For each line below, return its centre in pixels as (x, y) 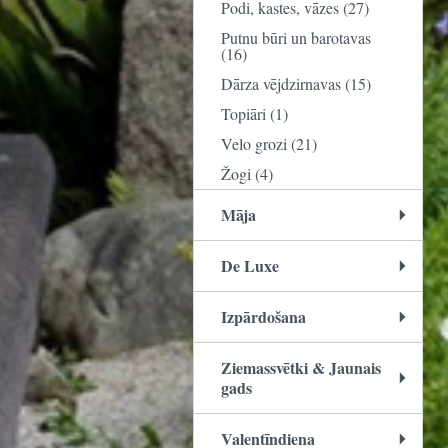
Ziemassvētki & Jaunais (301, 367)
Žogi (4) (247, 173)
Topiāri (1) (254, 113)
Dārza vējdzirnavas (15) (296, 83)
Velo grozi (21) (269, 143)
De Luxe (250, 265)
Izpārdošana (263, 316)
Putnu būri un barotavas (296, 37)
